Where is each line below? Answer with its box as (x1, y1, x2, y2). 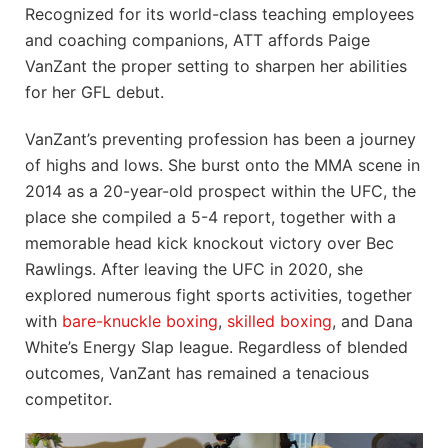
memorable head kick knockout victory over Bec (25, 232, 394, 253)
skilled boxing (227, 310, 332, 331)
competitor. (25, 388, 112, 409)
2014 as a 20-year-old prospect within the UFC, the (25, 180, 416, 201)
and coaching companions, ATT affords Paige (25, 29, 370, 50)
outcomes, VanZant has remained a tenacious (25, 362, 369, 383)
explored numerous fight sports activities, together (25, 284, 412, 305)
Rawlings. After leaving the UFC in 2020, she (25, 258, 363, 279)
